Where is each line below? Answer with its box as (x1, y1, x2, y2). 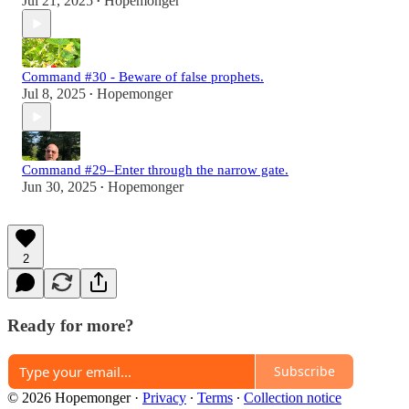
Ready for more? (7, 316, 134, 336)
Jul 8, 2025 (22, 86, 86, 102)
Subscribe (274, 362, 335, 381)
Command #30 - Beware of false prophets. (22, 69, 264, 85)
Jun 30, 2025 (22, 179, 97, 195)
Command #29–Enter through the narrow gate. (22, 163, 288, 178)
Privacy (142, 389, 186, 405)
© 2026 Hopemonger (7, 389, 131, 405)
